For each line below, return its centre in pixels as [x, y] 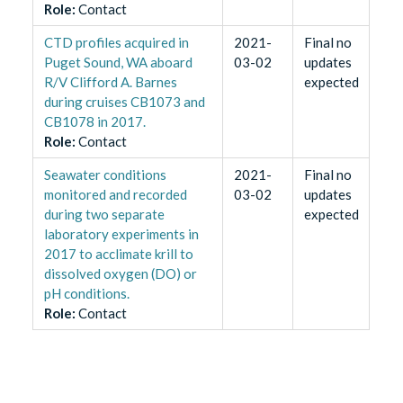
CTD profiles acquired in [116, 42]
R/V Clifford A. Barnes [110, 81]
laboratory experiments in [121, 233]
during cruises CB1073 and [124, 101]
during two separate [104, 214]
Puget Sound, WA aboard [118, 62]
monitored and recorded [115, 194]
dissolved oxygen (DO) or [120, 273]
